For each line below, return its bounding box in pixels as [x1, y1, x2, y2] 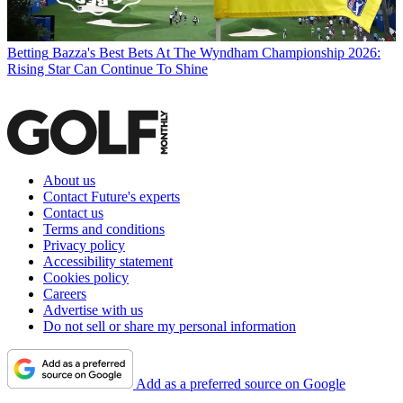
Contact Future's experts [43, 189, 180, 205]
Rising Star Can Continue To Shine [7, 61, 208, 77]
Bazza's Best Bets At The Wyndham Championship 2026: [52, 45, 381, 61]
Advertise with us [43, 302, 143, 318]
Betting [7, 45, 49, 61]
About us [43, 173, 95, 189]
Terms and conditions [43, 221, 165, 237]
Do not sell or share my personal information [43, 318, 296, 335]
